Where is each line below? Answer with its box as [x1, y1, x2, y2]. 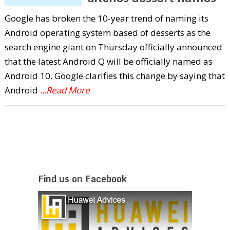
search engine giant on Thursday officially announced [4, 41, 222, 53]
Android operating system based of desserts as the [4, 26, 210, 39]
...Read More [40, 84, 90, 96]
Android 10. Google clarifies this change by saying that [4, 69, 225, 82]
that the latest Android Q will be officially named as [4, 55, 213, 67]
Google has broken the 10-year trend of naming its [4, 12, 208, 24]
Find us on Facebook [38, 170, 127, 186]
